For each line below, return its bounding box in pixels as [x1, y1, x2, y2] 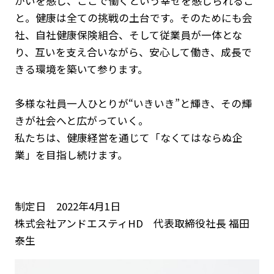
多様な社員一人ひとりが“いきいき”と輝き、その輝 [14, 95, 252, 111]
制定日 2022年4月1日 [14, 198, 120, 213]
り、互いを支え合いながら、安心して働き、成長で [14, 44, 252, 59]
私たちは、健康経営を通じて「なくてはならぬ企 [14, 130, 243, 145]
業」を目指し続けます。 [14, 147, 128, 162]
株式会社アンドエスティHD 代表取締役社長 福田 [14, 215, 250, 231]
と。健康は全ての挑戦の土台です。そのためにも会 [14, 10, 253, 25]
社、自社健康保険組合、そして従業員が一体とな [14, 27, 242, 42]
